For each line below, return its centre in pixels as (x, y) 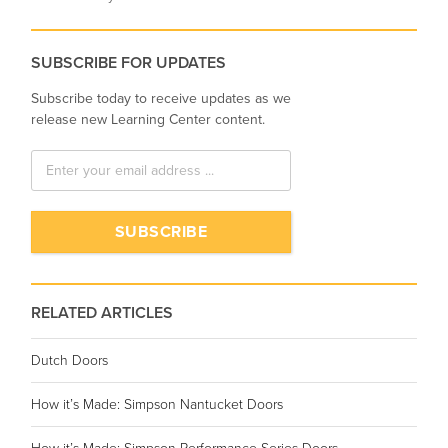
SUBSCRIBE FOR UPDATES (128, 62)
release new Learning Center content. (148, 120)
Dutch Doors (69, 361)
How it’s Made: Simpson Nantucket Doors (157, 405)
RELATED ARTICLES (102, 313)
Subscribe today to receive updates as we (161, 99)
